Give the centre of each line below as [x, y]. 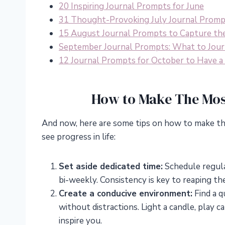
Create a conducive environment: [126, 194]
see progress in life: [79, 137]
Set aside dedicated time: [111, 167]
